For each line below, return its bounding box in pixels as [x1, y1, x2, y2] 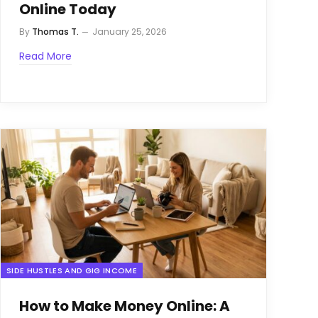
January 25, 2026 [92, 25, 167, 38]
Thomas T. [32, 25, 79, 38]
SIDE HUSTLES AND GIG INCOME [6, 265, 137, 277]
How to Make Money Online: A [19, 296, 230, 317]
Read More [19, 48, 72, 63]
